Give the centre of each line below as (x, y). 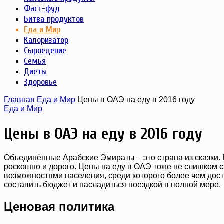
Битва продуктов (54, 19)
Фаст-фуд (42, 9)
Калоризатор (46, 40)
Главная (19, 100)
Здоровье (40, 82)
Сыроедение (45, 51)
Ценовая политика (59, 207)
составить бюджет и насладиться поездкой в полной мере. (112, 185)
